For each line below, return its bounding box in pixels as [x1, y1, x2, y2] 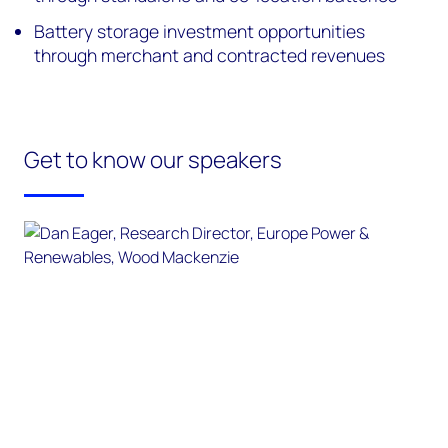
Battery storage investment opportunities [34, 19, 366, 43]
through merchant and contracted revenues [34, 43, 386, 67]
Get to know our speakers [24, 144, 282, 175]
